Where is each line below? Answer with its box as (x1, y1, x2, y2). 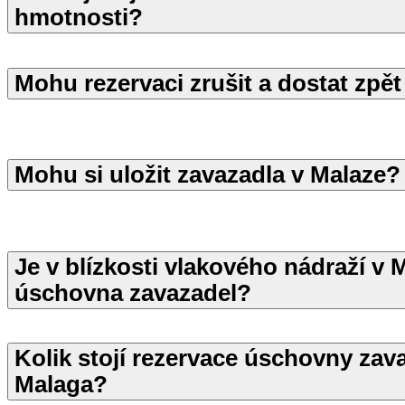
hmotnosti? (14, 5, 143, 31)
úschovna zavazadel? (14, 279, 251, 306)
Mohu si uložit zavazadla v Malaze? (14, 162, 400, 188)
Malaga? (14, 372, 108, 398)
